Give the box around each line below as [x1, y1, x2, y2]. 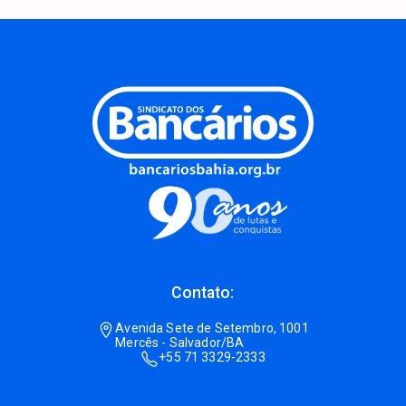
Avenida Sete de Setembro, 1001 [115, 321, 309, 335]
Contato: [171, 284, 235, 302]
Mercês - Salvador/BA [115, 335, 245, 350]
